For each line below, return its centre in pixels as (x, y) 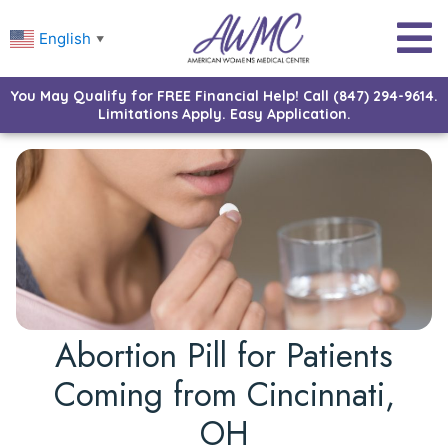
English (65, 38)
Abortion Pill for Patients (224, 355)
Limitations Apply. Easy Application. (224, 113)
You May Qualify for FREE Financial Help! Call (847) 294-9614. (224, 95)
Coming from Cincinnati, (224, 394)
